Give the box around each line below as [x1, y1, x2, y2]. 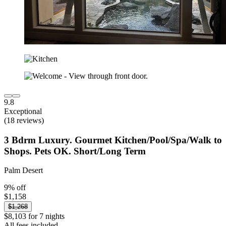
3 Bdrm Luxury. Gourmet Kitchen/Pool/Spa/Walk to [4, 134, 222, 145]
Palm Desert [4, 166, 43, 175]
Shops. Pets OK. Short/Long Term [4, 145, 146, 156]
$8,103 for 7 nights [4, 212, 65, 221]
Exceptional [4, 106, 42, 116]
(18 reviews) [4, 116, 44, 125]
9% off [4, 183, 26, 192]
